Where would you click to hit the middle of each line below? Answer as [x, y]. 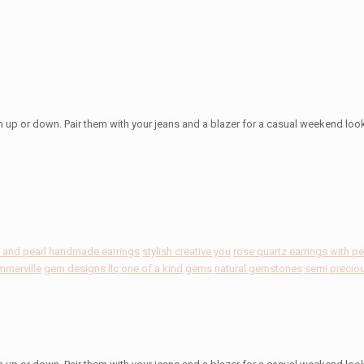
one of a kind [152, 269]
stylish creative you [186, 251]
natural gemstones [258, 269]
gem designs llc [81, 269]
